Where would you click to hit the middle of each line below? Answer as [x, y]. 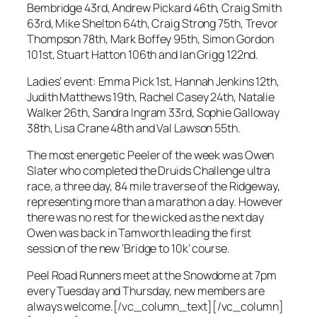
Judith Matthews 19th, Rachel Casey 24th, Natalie [151, 97]
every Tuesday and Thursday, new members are [146, 291]
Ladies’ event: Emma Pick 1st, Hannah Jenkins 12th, [153, 81]
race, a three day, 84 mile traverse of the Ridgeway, [154, 186]
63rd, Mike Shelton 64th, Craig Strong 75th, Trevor [152, 23]
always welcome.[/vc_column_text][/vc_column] [155, 307]
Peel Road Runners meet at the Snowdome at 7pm [152, 276]
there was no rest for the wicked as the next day [146, 218]
